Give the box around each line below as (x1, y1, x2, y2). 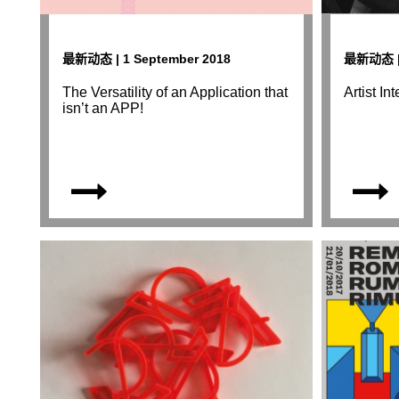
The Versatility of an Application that (62, 85, 289, 101)
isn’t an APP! (62, 101, 144, 117)
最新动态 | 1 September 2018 (62, 52, 232, 67)
